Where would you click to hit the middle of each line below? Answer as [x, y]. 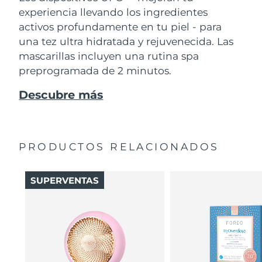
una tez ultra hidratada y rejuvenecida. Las [126, 41]
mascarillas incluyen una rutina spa [109, 56]
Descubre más [61, 94]
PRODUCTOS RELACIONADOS [119, 146]
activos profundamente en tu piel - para [120, 26]
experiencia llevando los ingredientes [113, 12]
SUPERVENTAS [64, 180]
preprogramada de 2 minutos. [95, 70]
